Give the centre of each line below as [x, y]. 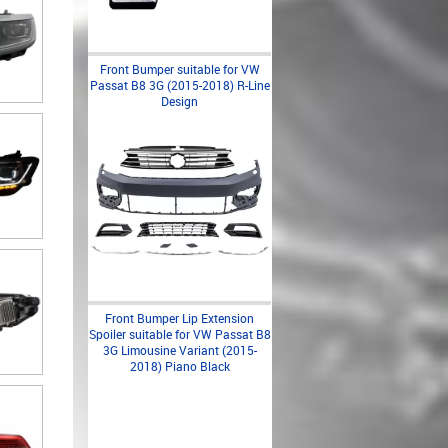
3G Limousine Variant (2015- [179, 350]
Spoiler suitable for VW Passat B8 [179, 334]
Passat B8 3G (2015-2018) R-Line [179, 85]
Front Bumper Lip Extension [179, 318]
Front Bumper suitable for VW [179, 69]
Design [179, 101]
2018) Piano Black [179, 366]
